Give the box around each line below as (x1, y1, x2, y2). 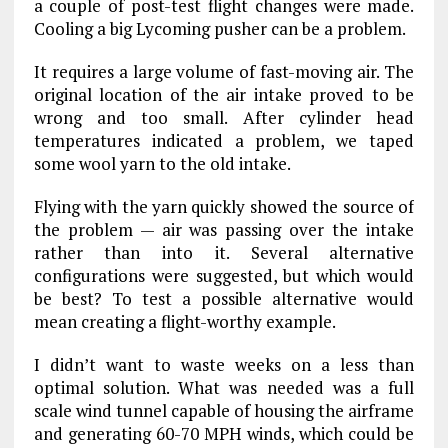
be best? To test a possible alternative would (33, 287, 415, 310)
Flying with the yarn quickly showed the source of (33, 195, 415, 218)
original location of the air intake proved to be (33, 83, 415, 106)
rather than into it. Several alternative (33, 241, 415, 264)
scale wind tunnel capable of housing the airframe (33, 399, 415, 422)
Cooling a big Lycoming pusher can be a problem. (33, 17, 406, 40)
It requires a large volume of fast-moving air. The (33, 60, 415, 83)
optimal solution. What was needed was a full (33, 376, 415, 399)
